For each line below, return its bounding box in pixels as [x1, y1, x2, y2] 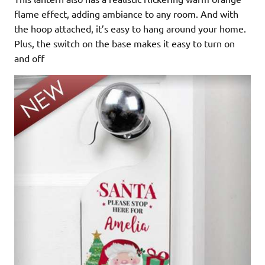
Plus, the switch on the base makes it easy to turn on [14, 37, 235, 49]
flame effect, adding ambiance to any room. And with [14, 7, 238, 20]
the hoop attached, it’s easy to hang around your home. [14, 22, 246, 34]
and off [14, 51, 44, 64]
